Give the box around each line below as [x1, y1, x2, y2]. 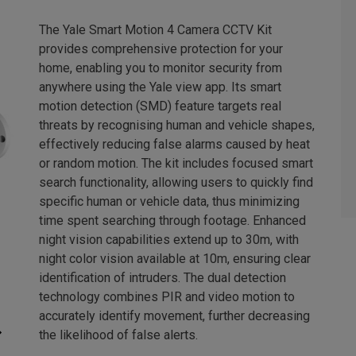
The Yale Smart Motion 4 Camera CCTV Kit [39, 22, 272, 38]
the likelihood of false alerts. [39, 327, 198, 343]
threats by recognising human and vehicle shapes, [39, 118, 315, 133]
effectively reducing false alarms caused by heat [39, 137, 310, 153]
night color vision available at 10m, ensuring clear [39, 251, 311, 267]
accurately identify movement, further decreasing [39, 308, 310, 324]
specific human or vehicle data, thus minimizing [39, 194, 300, 210]
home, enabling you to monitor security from [39, 60, 282, 76]
